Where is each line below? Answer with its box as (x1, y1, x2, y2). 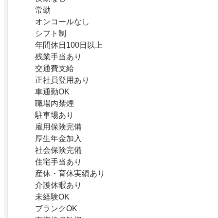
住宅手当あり (35, 157, 82, 166)
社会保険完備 (35, 145, 82, 154)
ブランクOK (35, 204, 77, 213)
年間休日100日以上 (35, 40, 103, 49)
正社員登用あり (35, 75, 90, 84)
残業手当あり (35, 52, 82, 61)
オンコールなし (35, 17, 90, 26)
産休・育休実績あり (35, 169, 105, 178)
